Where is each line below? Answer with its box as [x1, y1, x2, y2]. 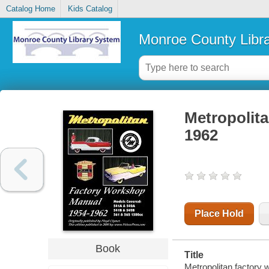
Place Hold [194, 208, 244, 219]
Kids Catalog [67, 4, 112, 14]
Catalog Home [5, 4, 55, 14]
